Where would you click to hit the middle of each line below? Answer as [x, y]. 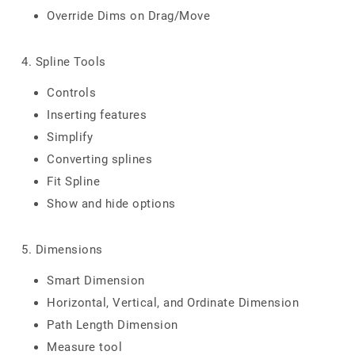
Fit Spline [73, 181]
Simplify [70, 137]
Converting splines [99, 159]
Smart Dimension [96, 281]
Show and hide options [111, 204]
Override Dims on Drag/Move [128, 16]
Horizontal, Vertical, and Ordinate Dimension [173, 303]
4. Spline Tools [64, 62]
